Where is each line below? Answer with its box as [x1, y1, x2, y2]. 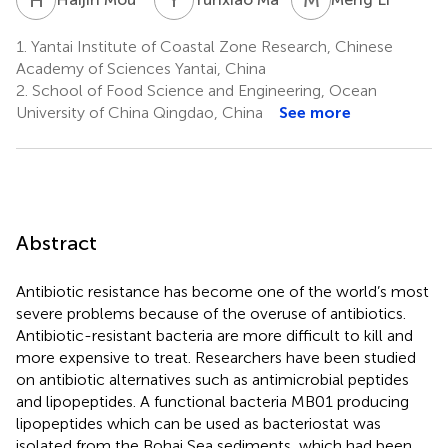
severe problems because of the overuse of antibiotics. [16, 303, 406, 323]
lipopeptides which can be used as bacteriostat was [16, 413, 381, 433]
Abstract [16, 230, 97, 255]
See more [279, 102, 351, 122]
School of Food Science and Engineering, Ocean [28, 80, 377, 100]
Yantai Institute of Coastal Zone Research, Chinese [27, 36, 393, 56]
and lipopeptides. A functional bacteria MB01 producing [16, 391, 409, 411]
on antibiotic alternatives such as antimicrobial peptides [16, 369, 409, 389]
